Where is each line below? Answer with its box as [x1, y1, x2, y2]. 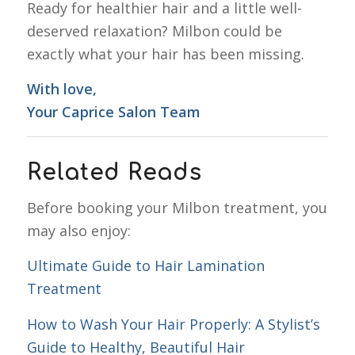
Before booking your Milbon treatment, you [26, 197, 327, 217]
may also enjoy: [26, 220, 131, 240]
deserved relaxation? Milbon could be [26, 21, 282, 41]
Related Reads [26, 159, 202, 185]
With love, [26, 79, 97, 99]
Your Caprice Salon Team [26, 102, 200, 122]
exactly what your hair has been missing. [26, 44, 304, 64]
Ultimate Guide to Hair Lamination [26, 256, 265, 276]
